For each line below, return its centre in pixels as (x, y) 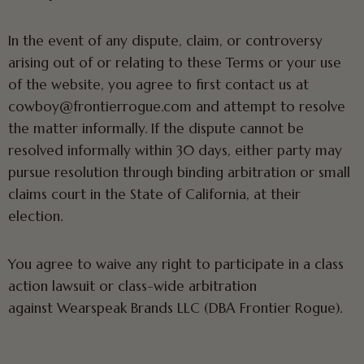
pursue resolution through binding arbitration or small (179, 172)
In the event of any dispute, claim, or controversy (165, 41)
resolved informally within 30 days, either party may (175, 150)
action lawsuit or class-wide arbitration (132, 286)
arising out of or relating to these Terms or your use (175, 63)
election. (35, 216)
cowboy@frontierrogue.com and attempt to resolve (177, 106)
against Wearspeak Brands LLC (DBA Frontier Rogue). (175, 308)
